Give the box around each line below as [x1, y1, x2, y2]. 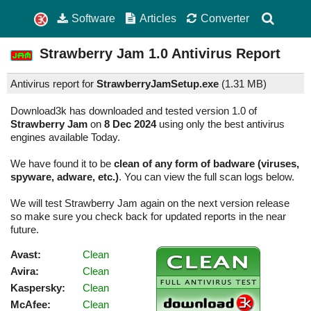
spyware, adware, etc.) [10, 171, 119, 183]
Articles [140, 12, 177, 24]
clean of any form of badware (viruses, [114, 158, 299, 170]
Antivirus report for [10, 78, 96, 90]
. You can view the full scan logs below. [119, 171, 294, 183]
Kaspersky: [10, 282, 65, 294]
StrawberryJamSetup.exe [96, 78, 219, 90]
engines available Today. [10, 131, 120, 144]
